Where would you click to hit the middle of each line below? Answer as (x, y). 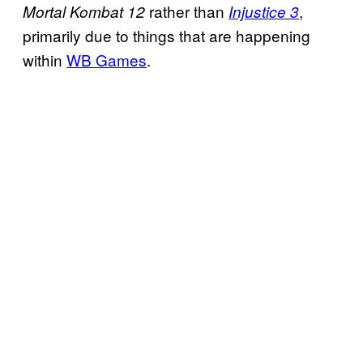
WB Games (107, 59)
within (45, 59)
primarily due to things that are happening (167, 35)
